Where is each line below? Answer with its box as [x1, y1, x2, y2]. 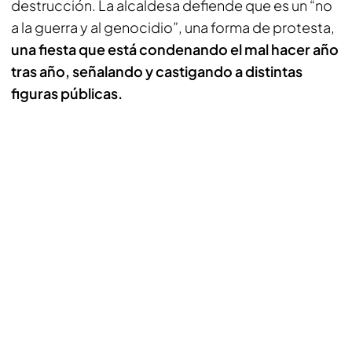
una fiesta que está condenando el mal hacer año [11, 40, 339, 58]
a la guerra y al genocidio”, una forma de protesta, [11, 18, 335, 36]
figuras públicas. [11, 84, 123, 102]
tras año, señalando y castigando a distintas [11, 62, 302, 80]
